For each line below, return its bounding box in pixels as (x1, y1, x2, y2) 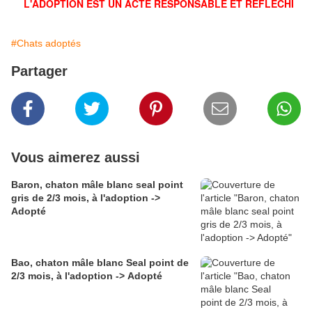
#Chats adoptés (11, 38, 81, 49)
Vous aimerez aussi (11, 150, 140, 166)
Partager (11, 63, 68, 79)
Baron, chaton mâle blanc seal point (11, 179, 183, 191)
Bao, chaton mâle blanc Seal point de (11, 257, 189, 269)
